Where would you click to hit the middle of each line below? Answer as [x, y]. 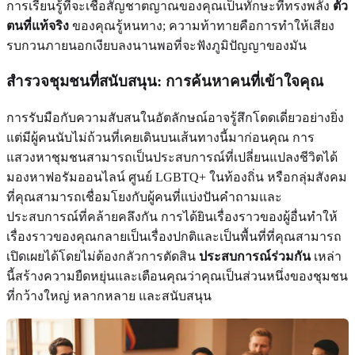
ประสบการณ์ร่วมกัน [255, 257]
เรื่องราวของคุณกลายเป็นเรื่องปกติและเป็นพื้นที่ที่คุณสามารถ [174, 237]
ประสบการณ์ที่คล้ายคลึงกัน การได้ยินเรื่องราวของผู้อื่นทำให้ [172, 217]
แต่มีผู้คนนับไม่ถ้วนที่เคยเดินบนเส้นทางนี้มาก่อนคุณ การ [160, 138]
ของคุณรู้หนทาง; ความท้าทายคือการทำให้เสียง [202, 25]
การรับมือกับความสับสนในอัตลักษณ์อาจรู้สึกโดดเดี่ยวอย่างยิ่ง [175, 118]
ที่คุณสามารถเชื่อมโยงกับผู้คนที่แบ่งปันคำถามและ [144, 197]
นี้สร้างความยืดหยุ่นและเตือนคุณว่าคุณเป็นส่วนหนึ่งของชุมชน [177, 277]
